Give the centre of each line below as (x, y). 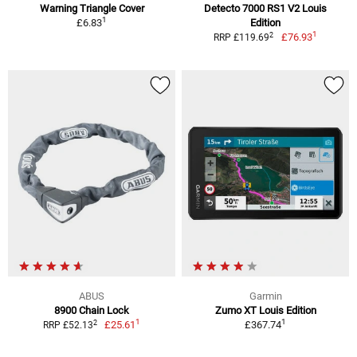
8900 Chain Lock (92, 310)
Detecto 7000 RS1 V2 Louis (265, 9)
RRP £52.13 (68, 325)
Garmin (265, 296)
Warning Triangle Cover (92, 9)
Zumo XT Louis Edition (265, 310)
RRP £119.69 (242, 38)
